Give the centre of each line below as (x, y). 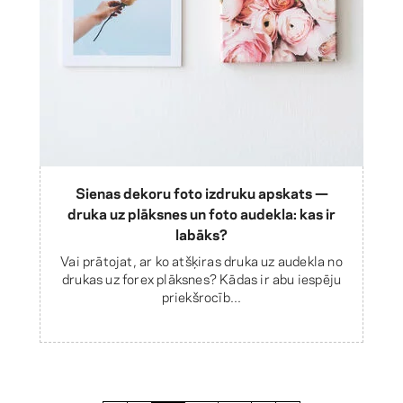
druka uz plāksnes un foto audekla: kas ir (201, 212)
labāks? (201, 233)
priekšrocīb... (201, 296)
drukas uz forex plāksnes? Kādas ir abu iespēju (201, 278)
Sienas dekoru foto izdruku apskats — (201, 192)
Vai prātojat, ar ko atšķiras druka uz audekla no (201, 260)
